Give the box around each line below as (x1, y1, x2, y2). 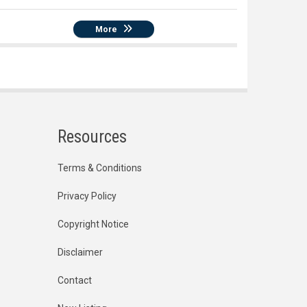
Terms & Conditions (57, 162, 142, 173)
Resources (57, 126, 127, 147)
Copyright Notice (57, 218, 129, 230)
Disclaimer (57, 246, 103, 258)
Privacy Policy (57, 190, 116, 201)
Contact (57, 274, 92, 286)
